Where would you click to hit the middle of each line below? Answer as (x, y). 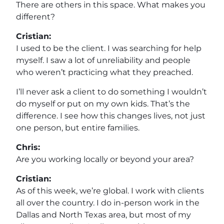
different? (35, 16)
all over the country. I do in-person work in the (108, 202)
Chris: (28, 147)
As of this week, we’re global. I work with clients (110, 190)
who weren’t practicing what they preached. (104, 72)
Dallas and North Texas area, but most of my (103, 214)
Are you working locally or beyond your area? (105, 159)
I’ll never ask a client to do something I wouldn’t (111, 91)
